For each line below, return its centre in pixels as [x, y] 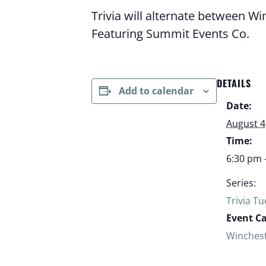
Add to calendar [156, 91]
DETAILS [234, 83]
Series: [241, 183]
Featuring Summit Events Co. [171, 33]
